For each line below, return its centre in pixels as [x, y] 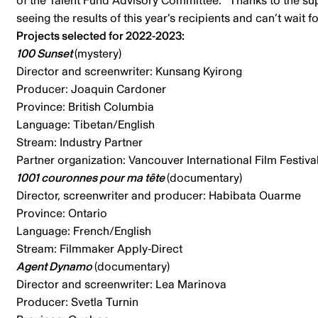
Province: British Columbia [86, 107]
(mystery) [99, 54]
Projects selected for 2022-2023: [101, 36]
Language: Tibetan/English [87, 125]
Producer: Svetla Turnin [80, 302]
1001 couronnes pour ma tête [91, 178]
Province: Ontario [63, 213]
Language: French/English [85, 231]
